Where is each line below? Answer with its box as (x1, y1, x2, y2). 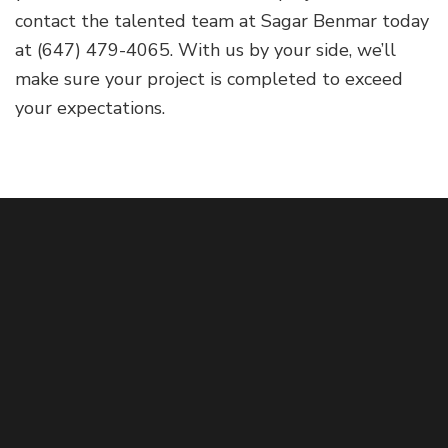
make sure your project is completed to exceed (15, 66, 403, 91)
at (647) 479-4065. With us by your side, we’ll (15, 37, 396, 62)
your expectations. (15, 95, 165, 120)
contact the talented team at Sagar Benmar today (15, 8, 429, 33)
